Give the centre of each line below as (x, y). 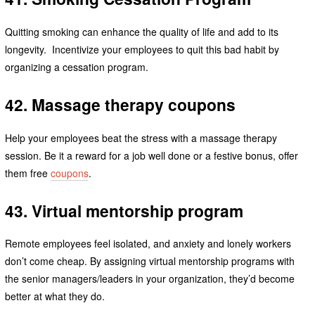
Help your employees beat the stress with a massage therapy (141, 137)
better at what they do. (56, 296)
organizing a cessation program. (78, 66)
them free (27, 173)
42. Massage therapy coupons (120, 104)
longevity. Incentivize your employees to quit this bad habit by (142, 49)
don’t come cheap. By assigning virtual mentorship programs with (149, 261)
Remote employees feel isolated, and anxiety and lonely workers (148, 244)
